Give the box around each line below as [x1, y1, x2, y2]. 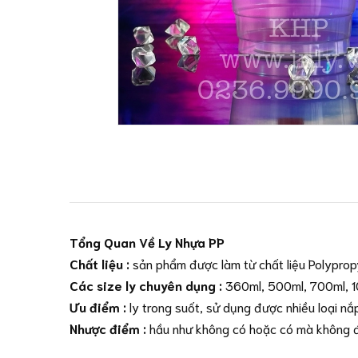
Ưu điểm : [70, 298, 126, 315]
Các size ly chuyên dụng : [70, 276, 222, 293]
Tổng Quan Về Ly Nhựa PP [70, 233, 225, 250]
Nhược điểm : [70, 320, 146, 336]
